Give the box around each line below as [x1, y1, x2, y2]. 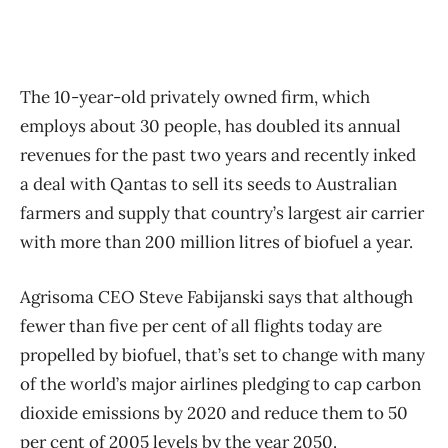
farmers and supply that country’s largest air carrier [20, 201, 424, 224]
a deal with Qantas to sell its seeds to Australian [20, 172, 397, 195]
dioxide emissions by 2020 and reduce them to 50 [20, 401, 408, 424]
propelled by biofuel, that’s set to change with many [20, 343, 425, 366]
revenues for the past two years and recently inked [20, 143, 416, 166]
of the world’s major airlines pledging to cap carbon [20, 372, 421, 395]
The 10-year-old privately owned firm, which [20, 85, 370, 108]
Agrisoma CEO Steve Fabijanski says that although [20, 285, 413, 308]
